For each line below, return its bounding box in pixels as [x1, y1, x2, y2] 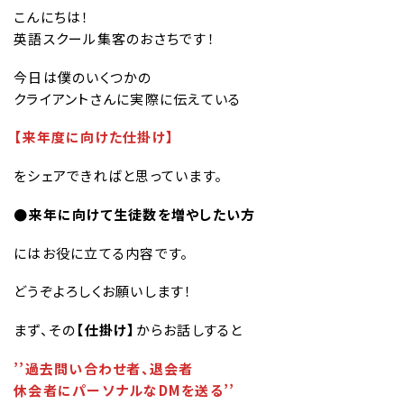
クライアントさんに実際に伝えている [14, 88, 242, 108]
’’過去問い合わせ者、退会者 [14, 358, 194, 378]
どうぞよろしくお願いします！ [14, 281, 193, 301]
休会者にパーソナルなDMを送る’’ [14, 380, 235, 399]
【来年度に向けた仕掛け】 [14, 127, 174, 147]
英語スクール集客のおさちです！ [14, 28, 216, 48]
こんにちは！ [14, 6, 90, 26]
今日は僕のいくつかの [14, 67, 152, 87]
